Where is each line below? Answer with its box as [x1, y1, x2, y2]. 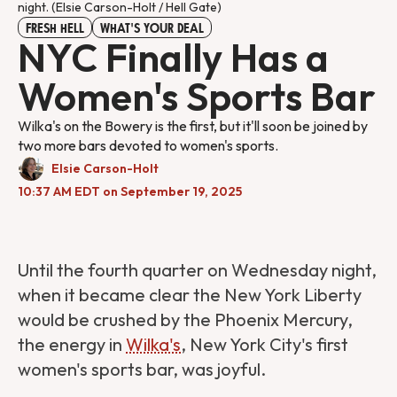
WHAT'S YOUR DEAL [100, 22, 204, 35]
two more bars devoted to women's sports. [18, 136, 278, 155]
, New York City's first [181, 333, 348, 356]
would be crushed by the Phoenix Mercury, [18, 308, 353, 331]
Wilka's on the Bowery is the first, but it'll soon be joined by [18, 117, 368, 136]
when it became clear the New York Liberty [18, 284, 362, 307]
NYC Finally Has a [18, 33, 329, 82]
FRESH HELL [26, 22, 84, 35]
